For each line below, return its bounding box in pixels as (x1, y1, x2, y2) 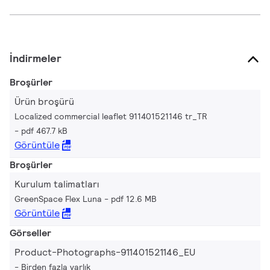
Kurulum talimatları (14, 177, 99, 190)
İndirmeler (10, 51, 61, 65)
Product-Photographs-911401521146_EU (14, 245, 195, 259)
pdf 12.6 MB (111, 193, 157, 204)
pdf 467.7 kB (21, 125, 67, 136)
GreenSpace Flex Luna (14, 193, 102, 204)
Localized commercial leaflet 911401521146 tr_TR (14, 110, 207, 122)
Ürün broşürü (14, 95, 74, 108)
